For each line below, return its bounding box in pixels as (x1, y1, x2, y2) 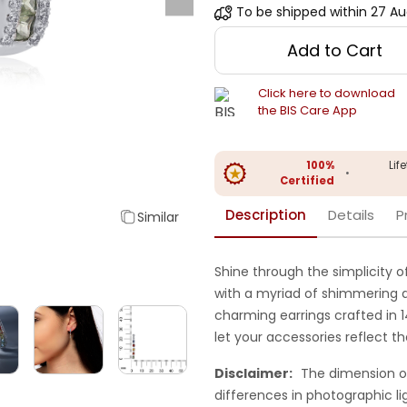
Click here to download (258, 84, 395, 103)
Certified (279, 174, 334, 189)
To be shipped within (236, 3, 367, 22)
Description (225, 205, 306, 225)
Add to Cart (287, 39, 383, 63)
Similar (137, 207, 179, 226)
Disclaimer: (214, 364, 293, 383)
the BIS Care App (258, 102, 357, 120)
